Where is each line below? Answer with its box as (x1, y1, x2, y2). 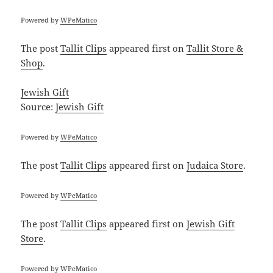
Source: (21, 101, 56, 113)
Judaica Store (186, 159, 244, 172)
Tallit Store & (186, 42, 244, 55)
